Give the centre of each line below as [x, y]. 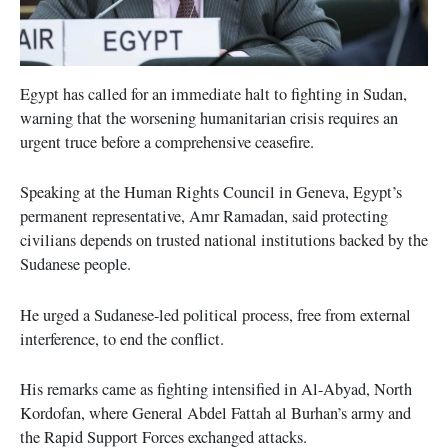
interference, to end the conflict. [122, 338]
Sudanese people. [75, 264]
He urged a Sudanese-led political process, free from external [215, 314]
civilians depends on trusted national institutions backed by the [224, 240]
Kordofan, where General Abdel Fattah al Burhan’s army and [215, 412]
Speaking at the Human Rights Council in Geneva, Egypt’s [211, 192]
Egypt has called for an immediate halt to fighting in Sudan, [213, 94]
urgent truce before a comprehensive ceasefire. [167, 142]
